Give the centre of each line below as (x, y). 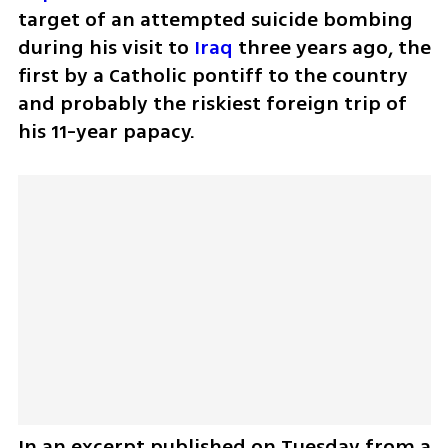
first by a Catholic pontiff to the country (212, 76)
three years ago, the (331, 48)
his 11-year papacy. (106, 132)
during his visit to (105, 48)
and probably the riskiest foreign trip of (212, 104)
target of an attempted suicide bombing (215, 20)
